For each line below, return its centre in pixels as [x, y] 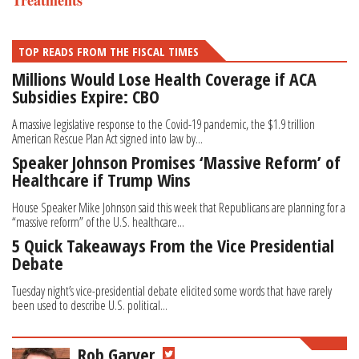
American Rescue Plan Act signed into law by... [107, 139]
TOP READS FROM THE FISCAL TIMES [109, 52]
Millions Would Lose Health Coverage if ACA [164, 79]
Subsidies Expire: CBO [86, 97]
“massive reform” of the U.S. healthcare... [98, 222]
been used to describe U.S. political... [90, 306]
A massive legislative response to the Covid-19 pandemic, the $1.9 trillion [163, 125]
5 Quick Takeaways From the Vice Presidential [173, 246]
